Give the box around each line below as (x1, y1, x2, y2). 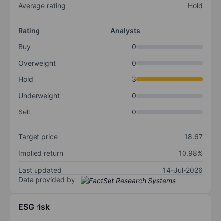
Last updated (18, 166, 62, 175)
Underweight (18, 91, 60, 100)
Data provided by (18, 175, 75, 184)
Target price (18, 132, 58, 141)
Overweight (18, 59, 56, 68)
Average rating (18, 1, 66, 10)
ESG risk (18, 201, 50, 212)
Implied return (18, 149, 63, 158)
